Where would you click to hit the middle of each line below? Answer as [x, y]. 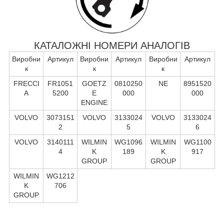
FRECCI [26, 83]
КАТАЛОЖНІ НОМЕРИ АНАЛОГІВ [112, 45]
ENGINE [94, 102]
